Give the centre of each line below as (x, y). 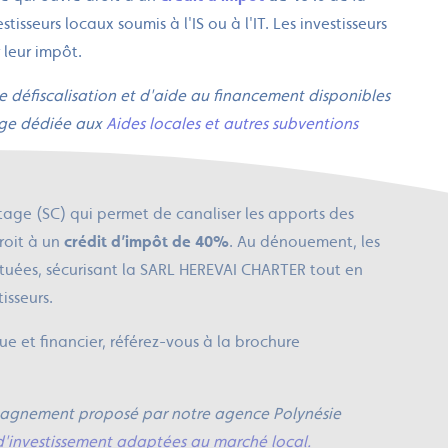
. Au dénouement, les (304, 241)
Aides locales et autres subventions (232, 123)
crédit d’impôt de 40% (146, 241)
